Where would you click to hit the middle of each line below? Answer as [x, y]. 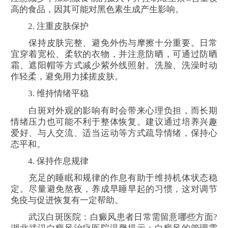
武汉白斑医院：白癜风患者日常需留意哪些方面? [114, 217]
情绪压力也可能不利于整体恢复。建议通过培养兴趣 [114, 122]
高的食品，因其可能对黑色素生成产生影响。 [97, 9]
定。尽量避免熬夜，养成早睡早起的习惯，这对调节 [114, 189]
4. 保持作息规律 [50, 161]
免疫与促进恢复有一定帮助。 [67, 200]
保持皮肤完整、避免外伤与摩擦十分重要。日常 [114, 43]
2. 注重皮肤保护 [50, 26]
